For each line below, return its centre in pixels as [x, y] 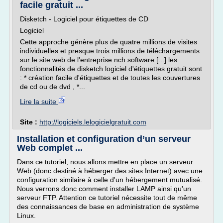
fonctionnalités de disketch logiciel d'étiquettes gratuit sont [111, 69]
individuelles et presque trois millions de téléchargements [110, 51]
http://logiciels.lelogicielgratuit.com [93, 122]
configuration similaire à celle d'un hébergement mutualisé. [110, 180]
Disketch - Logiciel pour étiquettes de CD [84, 19]
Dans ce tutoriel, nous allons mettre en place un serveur [105, 162]
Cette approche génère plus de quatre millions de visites [109, 42]
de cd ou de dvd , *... [53, 87]
